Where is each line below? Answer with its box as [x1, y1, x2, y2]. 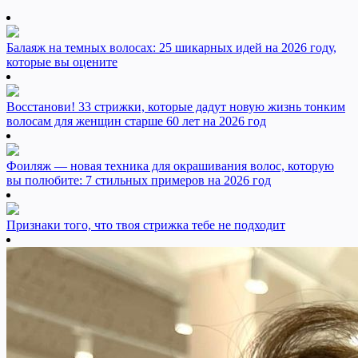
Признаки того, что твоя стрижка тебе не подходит [6, 218, 285, 233]
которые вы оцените [6, 55, 117, 70]
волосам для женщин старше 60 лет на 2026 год [6, 114, 266, 129]
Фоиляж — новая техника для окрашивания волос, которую [6, 159, 334, 173]
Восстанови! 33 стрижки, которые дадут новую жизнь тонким [6, 100, 345, 114]
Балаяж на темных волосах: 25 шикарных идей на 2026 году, [6, 41, 336, 55]
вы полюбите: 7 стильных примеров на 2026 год [6, 173, 271, 188]
